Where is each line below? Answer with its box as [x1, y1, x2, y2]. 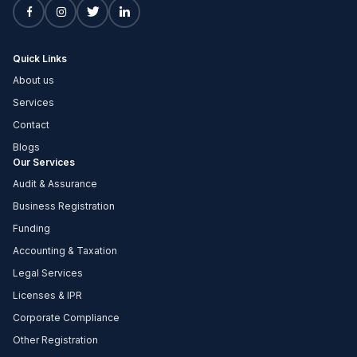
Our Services [13, 156, 75, 169]
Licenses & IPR [13, 289, 82, 302]
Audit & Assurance [13, 178, 97, 190]
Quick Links [13, 53, 67, 65]
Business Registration [13, 200, 115, 213]
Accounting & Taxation [13, 245, 117, 257]
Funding [13, 222, 50, 235]
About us [13, 74, 54, 87]
